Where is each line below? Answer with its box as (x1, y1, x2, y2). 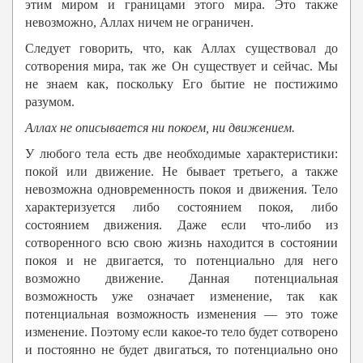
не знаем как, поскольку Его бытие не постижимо (25, 77, 338, 92)
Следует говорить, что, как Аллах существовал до (25, 41, 338, 56)
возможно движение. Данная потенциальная (25, 271, 338, 286)
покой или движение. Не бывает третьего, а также (25, 164, 338, 179)
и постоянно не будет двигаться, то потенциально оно (25, 343, 338, 357)
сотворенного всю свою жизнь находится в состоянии (25, 236, 338, 250)
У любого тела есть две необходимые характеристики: (25, 147, 338, 161)
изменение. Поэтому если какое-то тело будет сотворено (25, 325, 338, 340)
